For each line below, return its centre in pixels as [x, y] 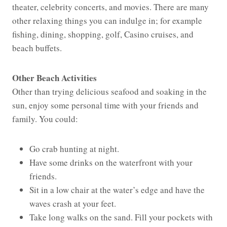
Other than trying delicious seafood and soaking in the [109, 92]
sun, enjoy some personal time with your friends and [105, 105]
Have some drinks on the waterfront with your [111, 163]
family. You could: [45, 119]
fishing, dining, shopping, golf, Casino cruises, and [103, 34]
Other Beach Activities [54, 78]
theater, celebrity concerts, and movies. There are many [110, 7]
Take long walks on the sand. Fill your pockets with [121, 217]
